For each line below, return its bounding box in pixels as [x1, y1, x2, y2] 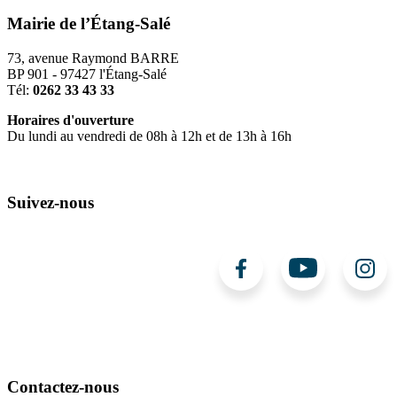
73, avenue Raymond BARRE [7, 50, 179, 66]
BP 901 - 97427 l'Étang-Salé [7, 66, 167, 82]
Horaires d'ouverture [7, 112, 134, 128]
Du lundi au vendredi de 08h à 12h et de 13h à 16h [7, 128, 292, 144]
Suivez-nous [7, 192, 94, 212]
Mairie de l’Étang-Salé [7, 14, 170, 34]
